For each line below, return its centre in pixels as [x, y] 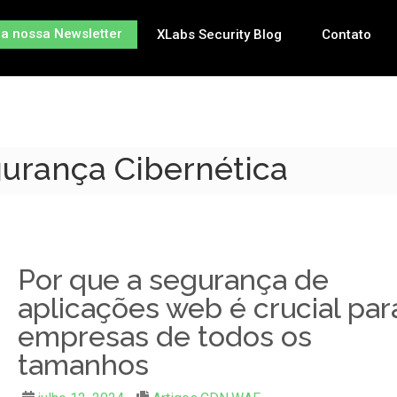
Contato [346, 35]
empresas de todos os [164, 336]
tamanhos [83, 365]
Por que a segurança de [173, 280]
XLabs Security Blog [219, 35]
